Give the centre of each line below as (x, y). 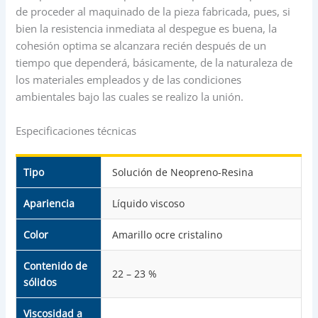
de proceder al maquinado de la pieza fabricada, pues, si (153, 12)
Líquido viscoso (149, 204)
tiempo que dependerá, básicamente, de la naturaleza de (154, 63)
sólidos (40, 283)
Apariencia (49, 204)
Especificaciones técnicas (76, 130)
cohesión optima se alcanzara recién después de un (141, 46)
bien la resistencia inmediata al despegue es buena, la (147, 29)
